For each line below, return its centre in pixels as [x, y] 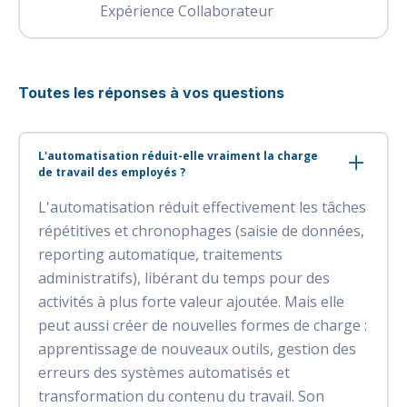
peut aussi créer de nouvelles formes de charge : [203, 325]
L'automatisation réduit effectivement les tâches [202, 207]
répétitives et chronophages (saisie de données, [201, 230]
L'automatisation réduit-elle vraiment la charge [178, 155]
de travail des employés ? [112, 172]
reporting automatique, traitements [160, 254]
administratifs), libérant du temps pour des [184, 278]
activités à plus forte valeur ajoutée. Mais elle [191, 301]
